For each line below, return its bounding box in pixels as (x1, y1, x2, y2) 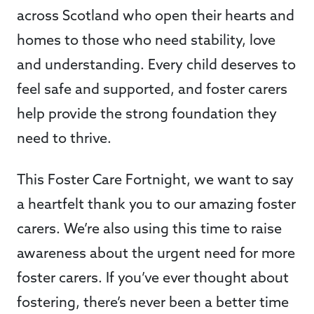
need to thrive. (17, 132, 115, 146)
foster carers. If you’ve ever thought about (17, 271, 289, 286)
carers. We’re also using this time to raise (17, 222, 282, 237)
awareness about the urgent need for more (17, 247, 295, 261)
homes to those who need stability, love (17, 34, 275, 48)
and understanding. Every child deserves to (17, 58, 296, 73)
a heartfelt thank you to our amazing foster (17, 198, 296, 212)
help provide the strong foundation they (17, 107, 277, 122)
